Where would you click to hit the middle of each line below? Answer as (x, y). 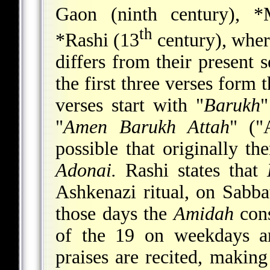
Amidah (203, 214)
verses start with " (130, 105)
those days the (115, 214)
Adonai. (86, 171)
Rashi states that (192, 171)
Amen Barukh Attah (146, 127)
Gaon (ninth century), (155, 14)
